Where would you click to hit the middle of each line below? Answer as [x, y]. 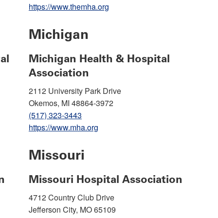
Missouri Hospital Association [106, 179]
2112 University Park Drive [75, 91]
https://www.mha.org [64, 127]
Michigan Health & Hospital [99, 58]
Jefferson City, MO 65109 [72, 209]
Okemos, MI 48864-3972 [71, 103]
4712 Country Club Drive [72, 197]
